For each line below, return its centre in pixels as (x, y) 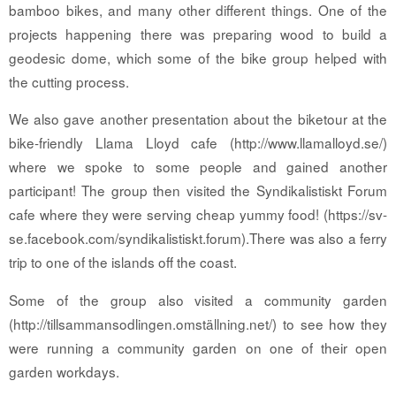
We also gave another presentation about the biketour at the (198, 119)
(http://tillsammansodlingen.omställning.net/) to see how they (198, 323)
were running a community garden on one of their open (198, 347)
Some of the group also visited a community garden (198, 299)
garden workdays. (64, 371)
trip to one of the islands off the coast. (123, 262)
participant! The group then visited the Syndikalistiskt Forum (198, 190)
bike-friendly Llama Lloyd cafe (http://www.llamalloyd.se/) (198, 143)
